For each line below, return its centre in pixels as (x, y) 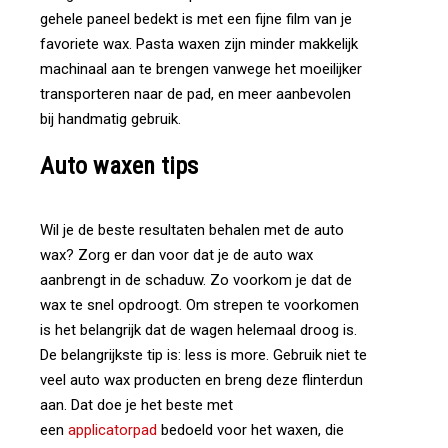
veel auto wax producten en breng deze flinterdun (201, 380)
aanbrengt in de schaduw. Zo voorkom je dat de (196, 280)
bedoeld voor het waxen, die (252, 430)
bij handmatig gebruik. (110, 119)
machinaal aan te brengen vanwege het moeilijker (201, 69)
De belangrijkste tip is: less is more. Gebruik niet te (203, 355)
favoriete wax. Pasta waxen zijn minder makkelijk (199, 44)
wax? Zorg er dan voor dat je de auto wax (176, 255)
